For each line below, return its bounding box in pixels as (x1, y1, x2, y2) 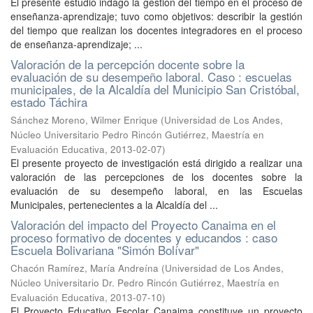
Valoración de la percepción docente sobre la (10, 55, 245, 73)
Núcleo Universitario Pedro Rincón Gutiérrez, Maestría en (10, 128, 264, 141)
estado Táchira (10, 93, 87, 110)
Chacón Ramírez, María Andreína (10, 261, 159, 275)
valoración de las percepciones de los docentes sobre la (10, 170, 303, 184)
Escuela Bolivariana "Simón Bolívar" (10, 241, 199, 259)
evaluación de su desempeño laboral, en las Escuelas (10, 184, 303, 198)
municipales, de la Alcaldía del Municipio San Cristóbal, (10, 80, 300, 98)
